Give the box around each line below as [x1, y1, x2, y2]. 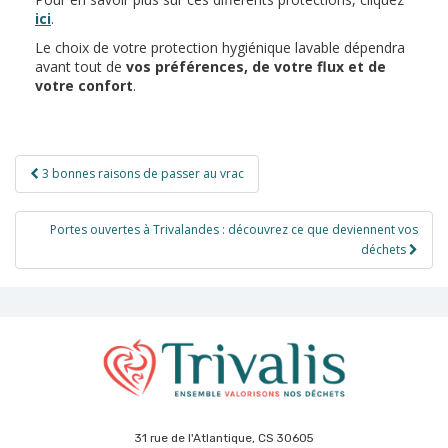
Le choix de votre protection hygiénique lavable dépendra [35, 37, 405, 57]
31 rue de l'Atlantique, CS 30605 [134, 430, 314, 445]
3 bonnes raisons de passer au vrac [42, 164, 244, 182]
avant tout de [35, 56, 126, 76]
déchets [361, 240, 409, 258]
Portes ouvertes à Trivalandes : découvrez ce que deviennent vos [50, 220, 418, 238]
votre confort [35, 75, 133, 95]
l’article [14, 204, 96, 233]
